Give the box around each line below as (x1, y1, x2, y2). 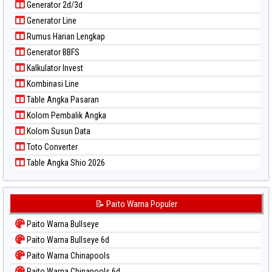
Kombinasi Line (25, 78, 79, 89)
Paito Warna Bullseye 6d (25, 234, 109, 245)
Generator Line (25, 15, 76, 25)
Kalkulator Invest (25, 63, 83, 73)
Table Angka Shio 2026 (25, 157, 105, 168)
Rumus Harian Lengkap (25, 31, 105, 41)
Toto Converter (25, 141, 78, 152)
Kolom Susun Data (25, 126, 90, 136)
